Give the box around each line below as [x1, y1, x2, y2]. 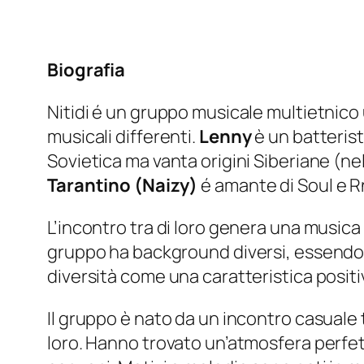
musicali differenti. [47, 124, 199, 149]
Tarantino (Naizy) [47, 173, 198, 198]
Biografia [47, 58, 126, 83]
